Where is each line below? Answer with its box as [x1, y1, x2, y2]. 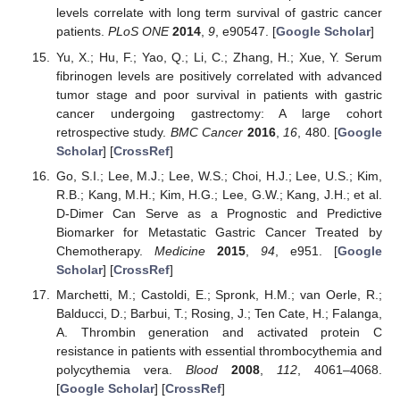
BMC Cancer [170, 124, 244, 139]
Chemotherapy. [55, 243, 154, 258]
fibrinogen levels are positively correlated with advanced [55, 68, 382, 83]
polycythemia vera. [55, 362, 186, 377]
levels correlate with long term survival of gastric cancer [55, 5, 382, 21]
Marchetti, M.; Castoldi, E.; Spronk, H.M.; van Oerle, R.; [55, 287, 382, 302]
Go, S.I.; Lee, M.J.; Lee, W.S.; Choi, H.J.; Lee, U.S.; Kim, [55, 168, 382, 183]
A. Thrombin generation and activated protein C [55, 324, 382, 339]
